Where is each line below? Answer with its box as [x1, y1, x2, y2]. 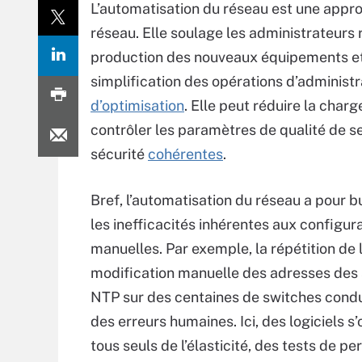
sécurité [90, 145, 148, 162]
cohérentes [148, 145, 223, 162]
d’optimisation [90, 97, 184, 114]
